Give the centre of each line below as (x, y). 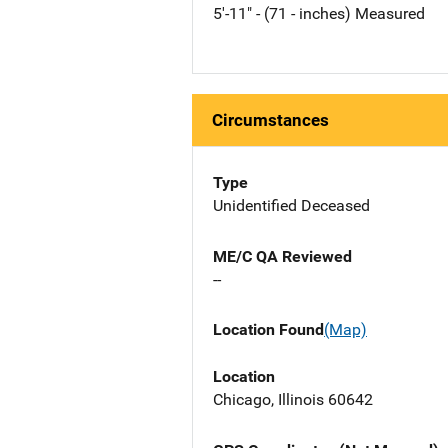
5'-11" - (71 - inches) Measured (319, 14)
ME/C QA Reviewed (282, 257)
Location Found (268, 330)
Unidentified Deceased (291, 206)
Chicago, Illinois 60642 (293, 399)
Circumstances (270, 120)
